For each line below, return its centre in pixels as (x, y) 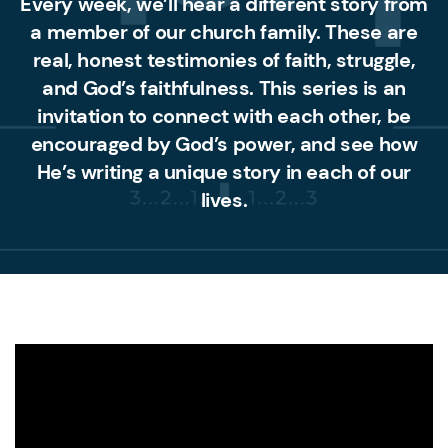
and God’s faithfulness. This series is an (224, 88)
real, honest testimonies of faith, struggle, (224, 60)
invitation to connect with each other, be (224, 116)
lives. (224, 200)
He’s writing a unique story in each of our (224, 172)
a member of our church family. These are (224, 32)
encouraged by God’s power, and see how (224, 144)
